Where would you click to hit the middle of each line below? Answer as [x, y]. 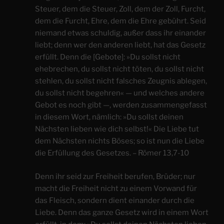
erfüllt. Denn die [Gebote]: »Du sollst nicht [108, 57]
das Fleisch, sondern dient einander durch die [115, 200]
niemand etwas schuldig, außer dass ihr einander [120, 33]
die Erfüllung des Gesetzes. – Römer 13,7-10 [112, 153]
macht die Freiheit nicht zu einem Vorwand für [116, 188]
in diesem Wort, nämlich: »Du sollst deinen [109, 117]
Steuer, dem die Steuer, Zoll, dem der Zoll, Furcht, [120, 9]
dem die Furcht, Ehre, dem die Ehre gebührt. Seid [120, 21]
